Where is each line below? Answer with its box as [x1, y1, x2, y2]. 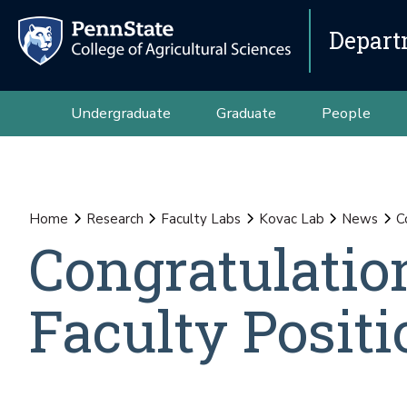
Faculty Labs [161, 210, 241, 228]
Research [85, 210, 144, 228]
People [321, 103, 371, 124]
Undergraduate [70, 103, 171, 124]
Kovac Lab [258, 210, 324, 228]
